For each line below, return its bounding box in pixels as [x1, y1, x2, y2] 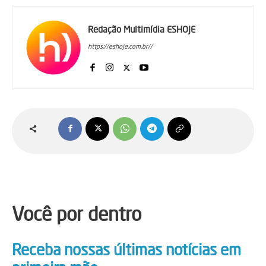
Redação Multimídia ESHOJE [88, 23, 195, 35]
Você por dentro [12, 202, 141, 226]
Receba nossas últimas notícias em [12, 240, 241, 259]
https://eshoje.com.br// [88, 42, 153, 50]
